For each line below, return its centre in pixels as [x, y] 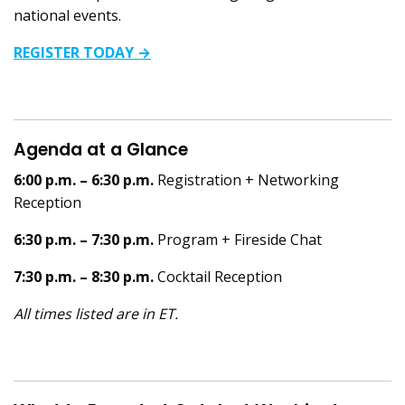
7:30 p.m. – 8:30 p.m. [86, 276]
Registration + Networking [249, 179]
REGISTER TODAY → [83, 52]
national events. [68, 15]
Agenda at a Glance [101, 149]
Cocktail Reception [220, 276]
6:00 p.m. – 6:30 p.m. [86, 179]
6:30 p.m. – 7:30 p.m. [86, 239]
